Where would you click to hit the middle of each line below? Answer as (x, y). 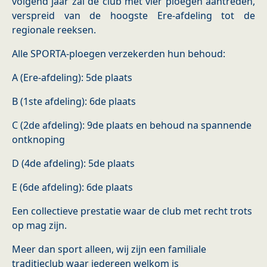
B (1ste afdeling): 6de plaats (74, 102)
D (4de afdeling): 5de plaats (73, 164)
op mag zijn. (39, 226)
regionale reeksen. (54, 30)
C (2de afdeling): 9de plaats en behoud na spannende (132, 125)
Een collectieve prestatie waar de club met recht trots (132, 211)
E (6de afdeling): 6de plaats (72, 187)
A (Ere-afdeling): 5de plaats (72, 78)
